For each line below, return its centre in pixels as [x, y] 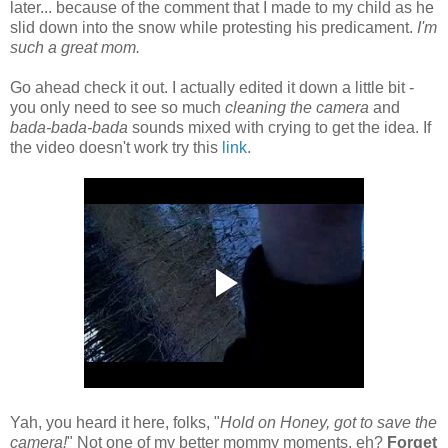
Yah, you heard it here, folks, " [115, 422]
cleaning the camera [297, 107]
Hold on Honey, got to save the [328, 422]
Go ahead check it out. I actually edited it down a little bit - [212, 87]
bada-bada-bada [69, 127]
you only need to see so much [117, 107]
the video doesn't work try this [116, 147]
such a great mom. [75, 47]
